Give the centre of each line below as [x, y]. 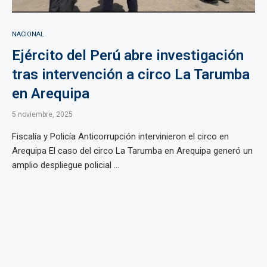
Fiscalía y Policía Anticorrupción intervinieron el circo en [120, 136]
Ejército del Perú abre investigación [128, 55]
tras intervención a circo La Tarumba [131, 74]
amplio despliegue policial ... [66, 165]
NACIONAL [28, 34]
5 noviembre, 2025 [42, 114]
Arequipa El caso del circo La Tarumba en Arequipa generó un [132, 151]
